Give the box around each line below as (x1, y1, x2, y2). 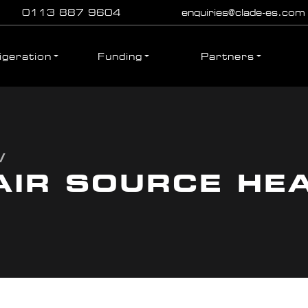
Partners (200, 50, 254, 62)
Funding (97, 50, 142, 62)
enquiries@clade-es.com (181, 7, 305, 18)
